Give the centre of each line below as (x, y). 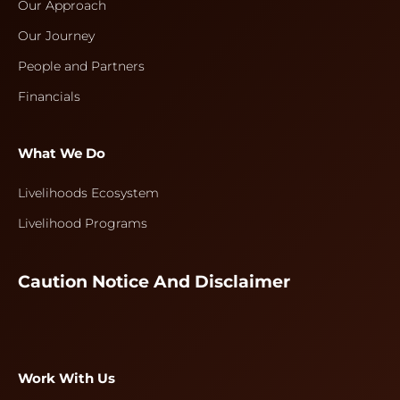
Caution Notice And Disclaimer (154, 282)
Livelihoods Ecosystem (88, 193)
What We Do (62, 154)
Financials (49, 96)
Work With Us (67, 379)
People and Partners (81, 66)
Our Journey (56, 36)
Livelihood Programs (83, 223)
